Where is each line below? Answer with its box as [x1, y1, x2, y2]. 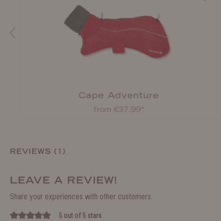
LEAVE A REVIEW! [10, 174, 117, 186]
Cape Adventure [78, 90, 159, 100]
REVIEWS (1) [10, 147, 66, 156]
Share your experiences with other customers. [10, 192, 152, 201]
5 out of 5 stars [58, 212, 102, 220]
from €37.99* [93, 105, 145, 114]
